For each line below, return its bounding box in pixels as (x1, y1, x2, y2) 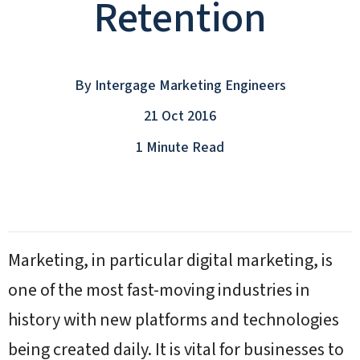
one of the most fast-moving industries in (8, 277, 310, 303)
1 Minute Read (136, 137, 224, 157)
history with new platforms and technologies (8, 307, 339, 333)
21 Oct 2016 (144, 106, 216, 127)
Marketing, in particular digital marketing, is (8, 247, 333, 273)
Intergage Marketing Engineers (94, 75, 286, 96)
